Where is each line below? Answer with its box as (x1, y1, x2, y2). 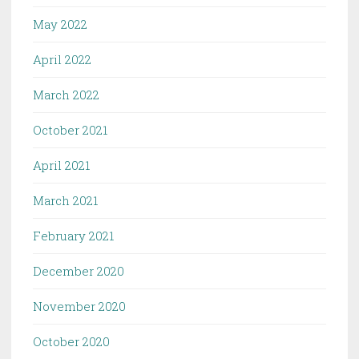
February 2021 (33, 227, 114, 244)
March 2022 (33, 86, 99, 103)
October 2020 (33, 333, 110, 349)
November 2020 (33, 297, 126, 314)
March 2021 (33, 192, 98, 208)
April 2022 (33, 50, 91, 67)
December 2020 (33, 262, 124, 279)
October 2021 (33, 121, 107, 138)
